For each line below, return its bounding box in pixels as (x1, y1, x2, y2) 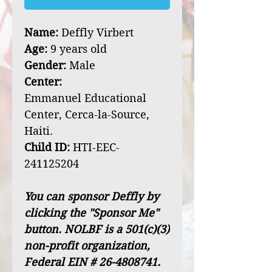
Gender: (24, 59, 66, 72)
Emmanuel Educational (24, 92, 146, 104)
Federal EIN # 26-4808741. (24, 256, 160, 268)
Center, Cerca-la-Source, (24, 108, 149, 121)
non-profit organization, (24, 239, 150, 252)
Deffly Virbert (58, 26, 134, 39)
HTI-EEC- (70, 141, 120, 154)
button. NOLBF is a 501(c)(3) (24, 223, 169, 236)
